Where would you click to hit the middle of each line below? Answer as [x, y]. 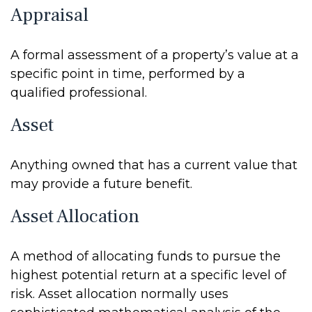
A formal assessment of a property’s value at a [155, 55]
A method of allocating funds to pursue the [146, 256]
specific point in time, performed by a [128, 74]
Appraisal [49, 15]
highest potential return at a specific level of [148, 275]
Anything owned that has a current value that [154, 165]
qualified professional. [79, 93]
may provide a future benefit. [101, 184]
